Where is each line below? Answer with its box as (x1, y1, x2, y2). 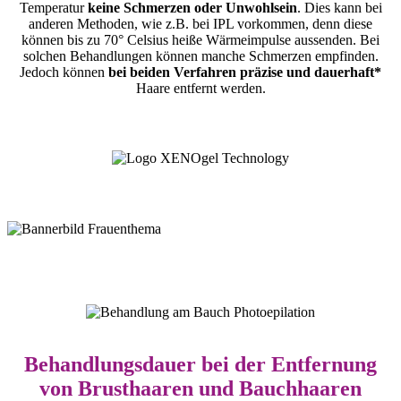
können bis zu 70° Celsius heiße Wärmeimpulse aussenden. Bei (21, 31, 380, 47)
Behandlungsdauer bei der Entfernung (24, 352, 377, 376)
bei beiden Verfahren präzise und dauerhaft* (108, 64, 381, 80)
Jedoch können (20, 64, 108, 80)
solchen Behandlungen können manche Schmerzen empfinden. (22, 47, 379, 64)
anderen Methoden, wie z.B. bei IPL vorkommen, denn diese (29, 15, 372, 31)
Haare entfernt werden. (135, 80, 266, 96)
